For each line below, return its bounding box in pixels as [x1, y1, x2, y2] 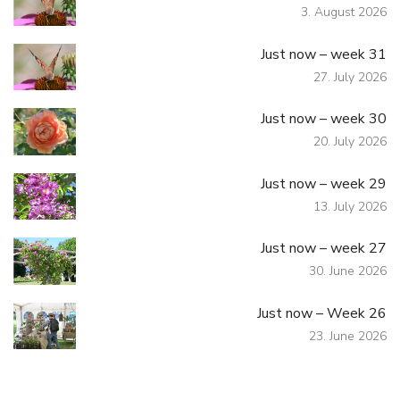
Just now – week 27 [261, 238, 387, 259]
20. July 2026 [313, 133, 387, 151]
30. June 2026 [309, 262, 387, 280]
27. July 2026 [313, 68, 387, 86]
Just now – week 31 [261, 44, 387, 64]
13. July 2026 [313, 197, 387, 215]
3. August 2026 [301, 4, 387, 21]
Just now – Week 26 [257, 303, 387, 323]
